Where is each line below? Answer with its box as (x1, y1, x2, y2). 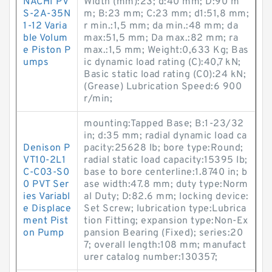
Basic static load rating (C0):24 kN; (84, 69, 246, 81)
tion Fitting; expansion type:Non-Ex (84, 215, 248, 227)
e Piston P (23, 44, 70, 56)
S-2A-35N (23, 8, 70, 20)
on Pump (23, 227, 64, 239)
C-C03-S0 (23, 166, 69, 178)
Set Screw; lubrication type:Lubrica (84, 203, 246, 215)
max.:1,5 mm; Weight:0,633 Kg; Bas (84, 44, 249, 56)
